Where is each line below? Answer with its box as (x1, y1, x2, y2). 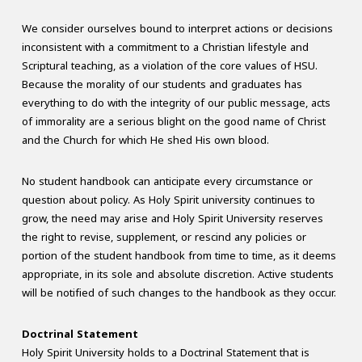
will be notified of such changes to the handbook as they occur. (21, 283, 336, 304)
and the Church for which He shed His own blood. (21, 130, 269, 151)
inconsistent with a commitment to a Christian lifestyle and (21, 37, 309, 58)
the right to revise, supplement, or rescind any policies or (21, 227, 306, 248)
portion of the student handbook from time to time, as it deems (21, 246, 336, 267)
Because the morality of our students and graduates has (21, 74, 302, 95)
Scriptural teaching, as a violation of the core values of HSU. (21, 56, 318, 77)
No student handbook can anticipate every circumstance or (21, 171, 313, 192)
